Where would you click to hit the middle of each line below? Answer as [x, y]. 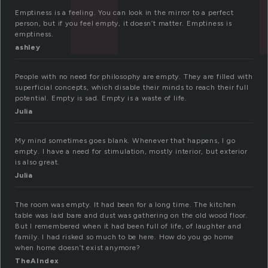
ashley [28, 48]
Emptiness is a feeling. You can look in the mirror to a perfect [124, 13]
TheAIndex [37, 261]
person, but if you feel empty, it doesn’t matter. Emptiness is [124, 24]
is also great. [38, 162]
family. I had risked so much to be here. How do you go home [125, 237]
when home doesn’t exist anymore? [78, 248]
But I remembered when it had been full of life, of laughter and [128, 226]
